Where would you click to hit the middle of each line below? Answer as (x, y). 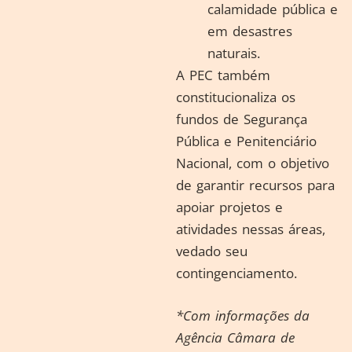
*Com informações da (243, 315)
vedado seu (212, 251)
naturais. (236, 53)
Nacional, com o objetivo (253, 163)
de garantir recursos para (255, 185)
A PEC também (223, 75)
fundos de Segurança (242, 119)
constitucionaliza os (236, 97)
